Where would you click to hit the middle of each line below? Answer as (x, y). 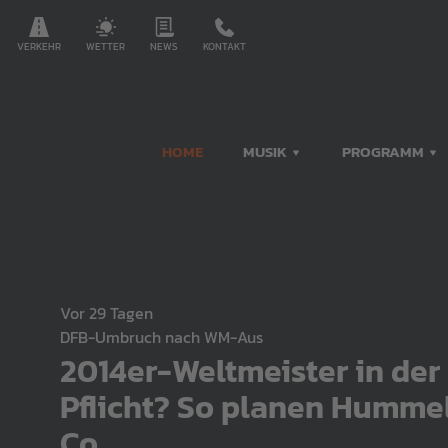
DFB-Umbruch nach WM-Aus (161, 337)
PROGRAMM (384, 151)
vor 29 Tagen (111, 313)
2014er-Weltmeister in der (250, 371)
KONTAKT (224, 46)
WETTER (105, 46)
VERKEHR (39, 46)
